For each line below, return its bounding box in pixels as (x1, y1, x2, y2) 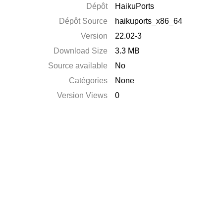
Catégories (69, 76, 108, 85)
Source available (48, 61, 108, 70)
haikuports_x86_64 (115, 17, 183, 25)
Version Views (57, 91, 108, 100)
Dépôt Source (59, 17, 108, 25)
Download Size (54, 47, 108, 55)
